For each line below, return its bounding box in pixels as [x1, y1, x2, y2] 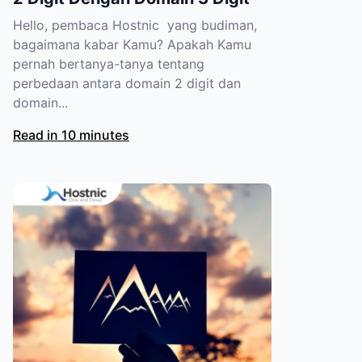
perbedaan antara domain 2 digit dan [13, 74, 241, 91]
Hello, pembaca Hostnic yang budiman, [13, 16, 257, 33]
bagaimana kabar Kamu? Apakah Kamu [13, 36, 251, 53]
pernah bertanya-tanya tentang [13, 55, 204, 72]
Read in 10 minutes [13, 126, 129, 143]
